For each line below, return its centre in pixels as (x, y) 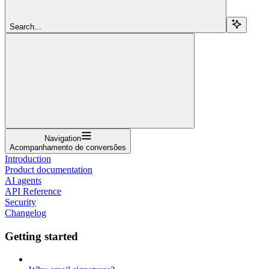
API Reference (33, 191)
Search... (26, 26)
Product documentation (49, 169)
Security (20, 202)
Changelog (26, 213)
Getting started (41, 236)
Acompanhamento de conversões (68, 147)
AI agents (23, 180)
